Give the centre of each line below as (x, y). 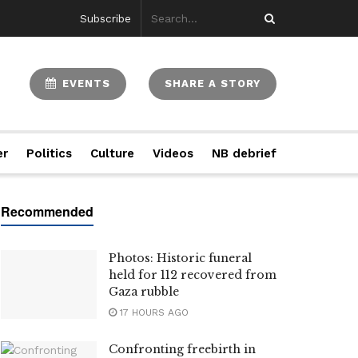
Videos (173, 153)
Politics (50, 153)
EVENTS (84, 83)
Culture (112, 153)
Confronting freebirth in (182, 349)
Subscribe (105, 18)
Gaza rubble (144, 292)
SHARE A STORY (213, 83)
